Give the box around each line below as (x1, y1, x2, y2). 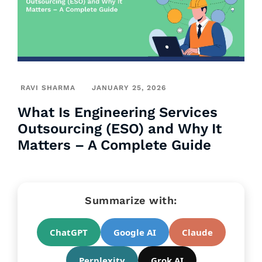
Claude (181, 226, 213, 239)
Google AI (113, 226, 156, 239)
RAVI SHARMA (20, 84, 75, 92)
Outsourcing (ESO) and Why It (18, 120, 222, 137)
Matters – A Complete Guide (18, 137, 211, 154)
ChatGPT (49, 226, 88, 239)
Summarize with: (85, 194, 177, 207)
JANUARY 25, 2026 (92, 84, 166, 92)
